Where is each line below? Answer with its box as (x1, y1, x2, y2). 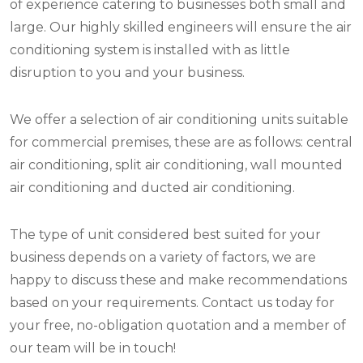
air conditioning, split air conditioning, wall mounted (10, 157, 343, 173)
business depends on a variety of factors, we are (10, 250, 316, 266)
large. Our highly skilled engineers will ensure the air (10, 19, 352, 36)
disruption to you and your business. (10, 65, 245, 81)
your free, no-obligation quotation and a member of (10, 318, 346, 334)
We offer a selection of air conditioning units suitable (10, 112, 348, 128)
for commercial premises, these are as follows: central (10, 135, 352, 151)
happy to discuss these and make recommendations (10, 272, 347, 288)
